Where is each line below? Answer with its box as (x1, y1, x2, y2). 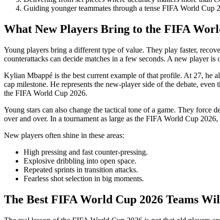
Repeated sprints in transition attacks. (24, 165, 138, 174)
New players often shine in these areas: (4, 131, 124, 140)
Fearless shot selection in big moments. (24, 174, 144, 183)
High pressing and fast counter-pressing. (24, 148, 148, 157)
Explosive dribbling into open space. (24, 157, 137, 165)
